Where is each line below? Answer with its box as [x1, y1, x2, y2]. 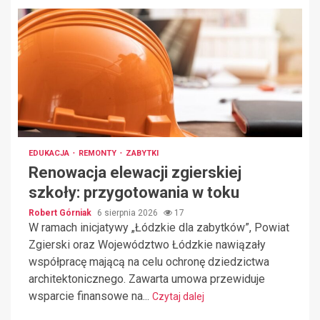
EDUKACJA [29, 149, 71, 159]
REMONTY [79, 149, 119, 159]
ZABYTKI [126, 149, 159, 159]
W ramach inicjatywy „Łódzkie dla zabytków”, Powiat [29, 221, 289, 235]
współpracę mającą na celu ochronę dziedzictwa [29, 255, 269, 269]
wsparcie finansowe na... [29, 289, 152, 304]
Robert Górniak [29, 208, 94, 219]
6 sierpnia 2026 [97, 208, 160, 219]
